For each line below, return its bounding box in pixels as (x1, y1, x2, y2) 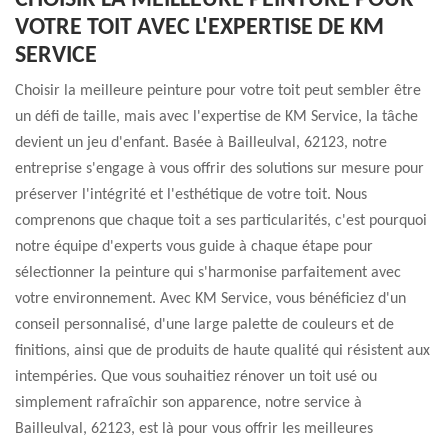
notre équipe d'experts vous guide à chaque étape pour (15, 239, 373, 255)
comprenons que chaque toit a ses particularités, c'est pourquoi (15, 213, 427, 229)
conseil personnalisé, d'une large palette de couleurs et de (15, 317, 394, 333)
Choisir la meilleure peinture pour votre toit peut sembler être (15, 83, 421, 99)
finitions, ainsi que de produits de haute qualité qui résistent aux (15, 343, 430, 359)
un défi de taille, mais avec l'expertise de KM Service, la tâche (15, 109, 418, 125)
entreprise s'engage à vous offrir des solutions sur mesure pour (15, 161, 424, 177)
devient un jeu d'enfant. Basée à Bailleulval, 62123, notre (15, 135, 387, 151)
